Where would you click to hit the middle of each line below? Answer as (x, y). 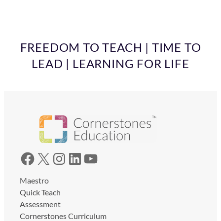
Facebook (24, 158)
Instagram (58, 158)
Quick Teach (40, 192)
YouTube (86, 158)
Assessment (40, 204)
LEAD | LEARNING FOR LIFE (110, 64)
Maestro (34, 180)
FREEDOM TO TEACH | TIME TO (110, 47)
